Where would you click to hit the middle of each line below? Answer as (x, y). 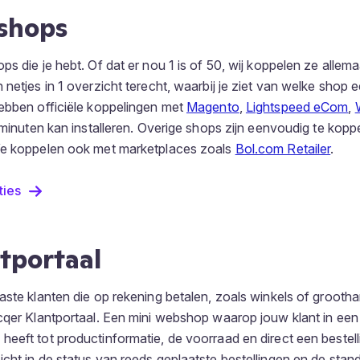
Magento (213, 107)
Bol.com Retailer (283, 149)
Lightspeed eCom (297, 107)
